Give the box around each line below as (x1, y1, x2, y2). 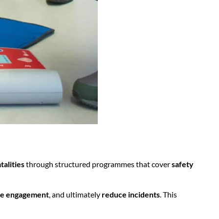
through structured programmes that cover (24, 159, 172, 169)
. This (160, 189, 177, 199)
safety (172, 159, 194, 169)
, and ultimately (49, 189, 102, 199)
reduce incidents (102, 189, 160, 199)
